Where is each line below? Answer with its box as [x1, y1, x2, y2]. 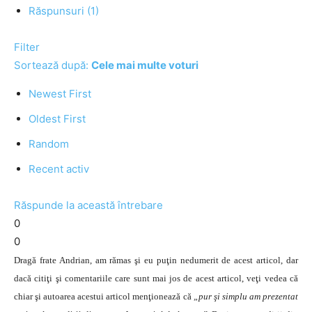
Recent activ [29, 162, 89, 175]
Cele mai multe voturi [91, 58, 198, 72]
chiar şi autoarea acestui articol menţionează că [14, 291, 194, 302]
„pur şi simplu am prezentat [193, 291, 299, 302]
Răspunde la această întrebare [14, 198, 163, 212]
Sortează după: [14, 58, 91, 72]
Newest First [29, 87, 91, 100]
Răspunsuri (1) [29, 4, 99, 17]
